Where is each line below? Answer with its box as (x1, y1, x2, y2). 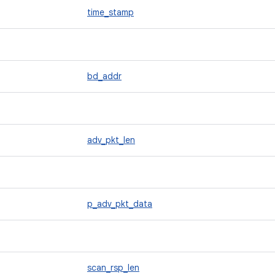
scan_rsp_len (87, 262, 139, 273)
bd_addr (87, 71, 122, 82)
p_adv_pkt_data (87, 198, 152, 209)
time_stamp (87, 7, 134, 18)
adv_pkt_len (87, 134, 135, 145)
